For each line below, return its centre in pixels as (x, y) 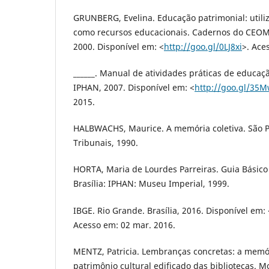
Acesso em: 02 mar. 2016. (124, 225)
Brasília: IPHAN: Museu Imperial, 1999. (151, 184)
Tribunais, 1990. (106, 143)
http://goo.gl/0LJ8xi (203, 47)
